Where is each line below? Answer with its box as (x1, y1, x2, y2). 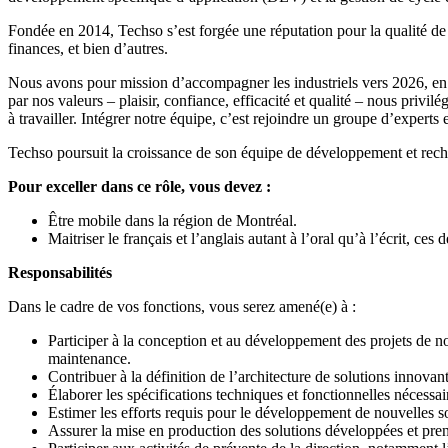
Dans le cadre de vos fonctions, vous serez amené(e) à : (8, 297, 356, 315)
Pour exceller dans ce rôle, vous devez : (8, 177, 271, 195)
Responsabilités (8, 263, 112, 281)
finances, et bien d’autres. (8, 39, 168, 57)
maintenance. (48, 349, 131, 367)
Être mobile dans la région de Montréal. (48, 211, 301, 229)
